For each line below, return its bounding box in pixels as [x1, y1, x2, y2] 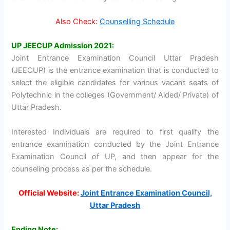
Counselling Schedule [100, 16, 175, 26]
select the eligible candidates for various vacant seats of [11, 78, 219, 88]
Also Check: [55, 16, 98, 26]
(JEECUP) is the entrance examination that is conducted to [11, 66, 219, 75]
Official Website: [18, 188, 81, 198]
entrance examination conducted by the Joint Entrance [11, 139, 219, 149]
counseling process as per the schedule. [11, 164, 152, 174]
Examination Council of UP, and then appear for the [11, 151, 219, 161]
